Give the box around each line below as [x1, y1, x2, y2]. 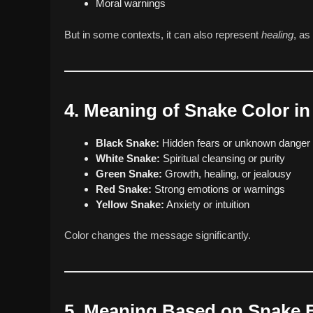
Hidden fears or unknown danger [159, 136, 310, 149]
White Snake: [96, 152, 160, 164]
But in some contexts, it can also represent [64, 28, 261, 41]
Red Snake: [96, 182, 152, 195]
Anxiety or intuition [164, 198, 249, 210]
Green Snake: [96, 167, 162, 180]
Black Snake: [96, 136, 159, 149]
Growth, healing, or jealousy [162, 167, 291, 180]
